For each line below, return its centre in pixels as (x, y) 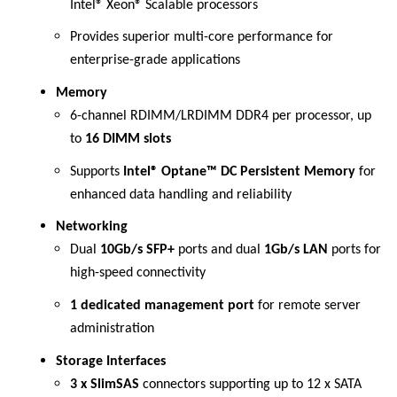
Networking (92, 227)
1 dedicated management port (162, 305)
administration (112, 328)
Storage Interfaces (111, 361)
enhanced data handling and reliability (181, 195)
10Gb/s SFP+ (137, 250)
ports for (354, 250)
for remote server (307, 305)
